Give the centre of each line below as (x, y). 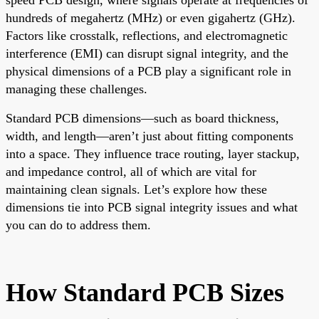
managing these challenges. (77, 89)
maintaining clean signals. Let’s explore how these (136, 189)
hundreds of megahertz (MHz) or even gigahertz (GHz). (151, 17)
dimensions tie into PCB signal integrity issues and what (152, 207)
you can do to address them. (78, 225)
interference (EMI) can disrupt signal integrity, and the (147, 53)
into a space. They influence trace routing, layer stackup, (153, 153)
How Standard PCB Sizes (145, 292)
